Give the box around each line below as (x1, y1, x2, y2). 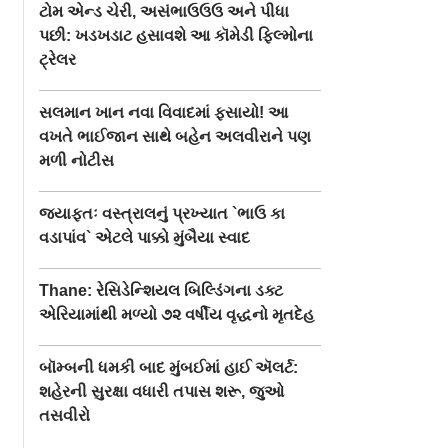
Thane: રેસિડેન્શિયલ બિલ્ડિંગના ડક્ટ (39, 281, 284, 299)
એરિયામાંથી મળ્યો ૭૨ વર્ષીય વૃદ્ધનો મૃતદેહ (39, 305, 315, 323)
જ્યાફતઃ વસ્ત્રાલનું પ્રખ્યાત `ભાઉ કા (39, 204, 286, 222)
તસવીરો (39, 406, 91, 424)
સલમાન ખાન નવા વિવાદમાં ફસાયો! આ (39, 103, 289, 121)
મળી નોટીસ (39, 151, 115, 169)
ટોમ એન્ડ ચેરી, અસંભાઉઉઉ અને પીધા (39, 2, 290, 20)
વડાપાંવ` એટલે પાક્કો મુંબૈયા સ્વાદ (39, 228, 251, 246)
